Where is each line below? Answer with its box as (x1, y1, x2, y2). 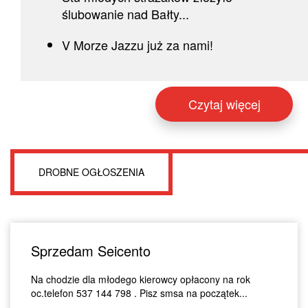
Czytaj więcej (188, 94, 261, 113)
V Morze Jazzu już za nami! (62, 35, 213, 54)
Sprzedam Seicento (31, 240, 151, 261)
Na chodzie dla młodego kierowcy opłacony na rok (31, 272, 250, 286)
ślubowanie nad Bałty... (62, 4, 189, 23)
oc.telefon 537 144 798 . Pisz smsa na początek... (31, 285, 247, 300)
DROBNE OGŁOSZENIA (38, 164, 144, 179)
